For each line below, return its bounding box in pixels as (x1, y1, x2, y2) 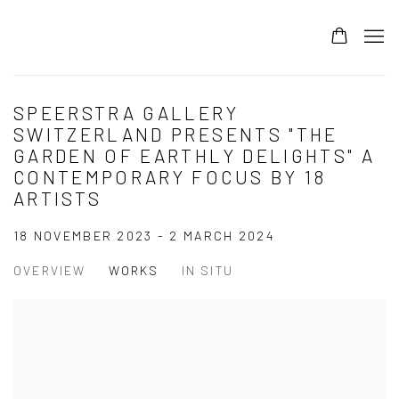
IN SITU (181, 263, 234, 279)
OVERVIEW (13, 263, 86, 279)
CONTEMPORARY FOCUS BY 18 (13, 166, 327, 189)
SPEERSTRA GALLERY (13, 102, 239, 125)
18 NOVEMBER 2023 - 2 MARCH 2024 (13, 228, 275, 244)
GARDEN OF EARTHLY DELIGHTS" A (13, 144, 375, 167)
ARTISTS (13, 187, 102, 210)
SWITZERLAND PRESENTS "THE (13, 123, 338, 146)
